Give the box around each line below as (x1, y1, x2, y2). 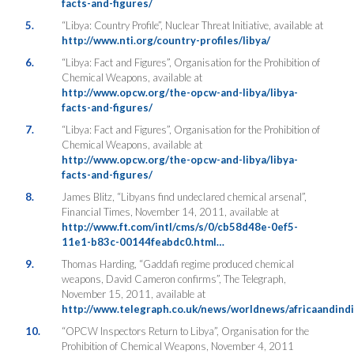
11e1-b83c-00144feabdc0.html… (61, 235, 224, 248)
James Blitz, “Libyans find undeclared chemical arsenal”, (61, 190, 307, 203)
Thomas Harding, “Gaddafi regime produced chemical (61, 257, 294, 270)
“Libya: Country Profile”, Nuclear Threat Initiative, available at (61, 18, 323, 32)
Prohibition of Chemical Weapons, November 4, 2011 (61, 339, 294, 352)
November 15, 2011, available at (61, 287, 205, 300)
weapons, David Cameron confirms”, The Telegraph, (61, 272, 286, 285)
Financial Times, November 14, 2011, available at (61, 205, 279, 218)
